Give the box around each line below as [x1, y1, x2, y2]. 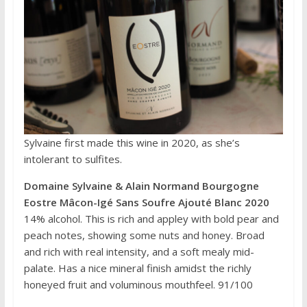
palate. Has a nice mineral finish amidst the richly [23, 261, 251, 275]
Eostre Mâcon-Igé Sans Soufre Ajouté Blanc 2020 [23, 195, 269, 210]
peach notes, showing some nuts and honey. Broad [23, 228, 265, 243]
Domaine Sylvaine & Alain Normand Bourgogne [23, 179, 259, 193]
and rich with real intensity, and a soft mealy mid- [23, 245, 254, 259]
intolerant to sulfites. [23, 152, 122, 167]
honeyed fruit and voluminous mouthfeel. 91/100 [23, 278, 253, 292]
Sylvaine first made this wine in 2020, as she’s [23, 136, 240, 150]
